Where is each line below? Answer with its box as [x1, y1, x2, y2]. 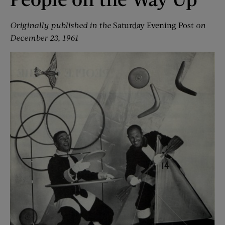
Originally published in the [10, 20, 113, 30]
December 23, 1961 [10, 33, 78, 42]
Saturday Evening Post [113, 20, 194, 30]
